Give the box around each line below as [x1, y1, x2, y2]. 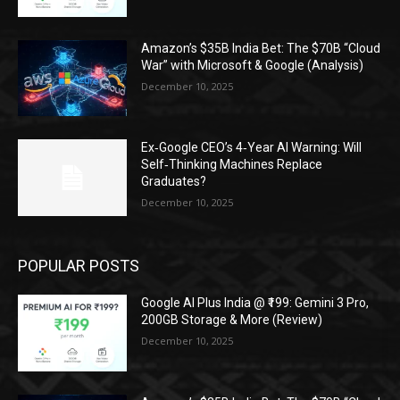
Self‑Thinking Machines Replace [141, 157, 323, 172]
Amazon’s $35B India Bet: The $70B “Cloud [141, 40, 381, 55]
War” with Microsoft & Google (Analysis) [141, 57, 364, 72]
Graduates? [141, 174, 207, 189]
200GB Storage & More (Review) [141, 312, 323, 328]
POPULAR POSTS [18, 256, 139, 276]
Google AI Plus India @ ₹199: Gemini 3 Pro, [141, 296, 370, 311]
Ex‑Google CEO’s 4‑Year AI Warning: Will [141, 140, 362, 155]
